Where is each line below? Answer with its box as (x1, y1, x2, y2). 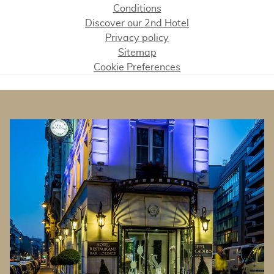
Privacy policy (105, 32, 169, 43)
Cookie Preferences (94, 62, 180, 72)
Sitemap (117, 47, 157, 57)
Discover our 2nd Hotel (85, 18, 189, 28)
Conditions (113, 3, 161, 13)
